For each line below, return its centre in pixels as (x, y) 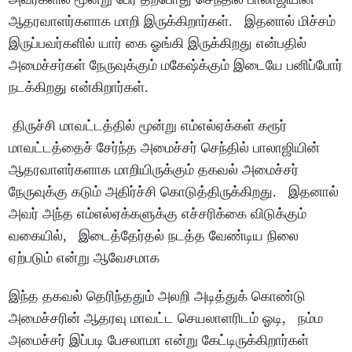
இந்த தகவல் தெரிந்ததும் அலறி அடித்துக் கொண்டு (158, 297)
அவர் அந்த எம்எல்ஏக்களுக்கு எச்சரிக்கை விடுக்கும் (158, 214)
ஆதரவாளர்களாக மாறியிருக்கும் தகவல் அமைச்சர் (154, 170)
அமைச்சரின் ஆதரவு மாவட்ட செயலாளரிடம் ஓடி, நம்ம (166, 319)
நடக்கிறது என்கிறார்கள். (83, 88)
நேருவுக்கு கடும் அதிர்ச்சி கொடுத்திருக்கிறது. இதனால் (174, 192)
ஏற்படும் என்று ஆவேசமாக (86, 258)
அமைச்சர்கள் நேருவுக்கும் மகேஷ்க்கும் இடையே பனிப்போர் (176, 66)
